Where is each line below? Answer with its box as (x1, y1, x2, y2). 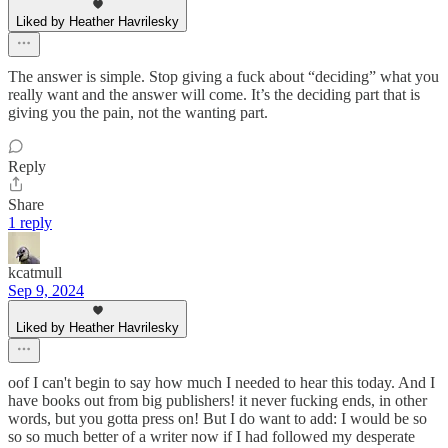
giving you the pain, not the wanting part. (8, 103, 268, 121)
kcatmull (8, 263, 62, 281)
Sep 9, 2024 (8, 281, 84, 299)
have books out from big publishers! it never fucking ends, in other (8, 391, 427, 409)
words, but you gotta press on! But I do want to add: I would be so (8, 409, 427, 427)
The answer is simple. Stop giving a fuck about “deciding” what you (8, 67, 439, 85)
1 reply (8, 213, 52, 231)
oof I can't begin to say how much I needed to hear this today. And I (8, 373, 435, 391)
